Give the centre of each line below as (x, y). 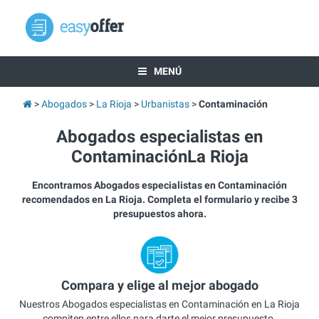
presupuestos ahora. (159, 214)
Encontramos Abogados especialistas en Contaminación (159, 185)
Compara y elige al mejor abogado (159, 286)
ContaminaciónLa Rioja (159, 157)
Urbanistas (165, 104)
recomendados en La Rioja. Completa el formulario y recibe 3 (159, 199)
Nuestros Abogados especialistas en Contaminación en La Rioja (159, 304)
